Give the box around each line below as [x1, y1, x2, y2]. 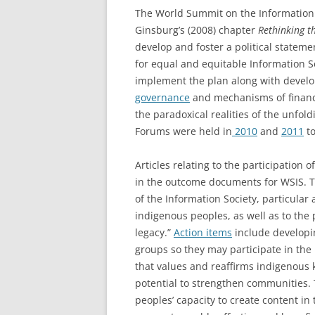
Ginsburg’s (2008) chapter [135, 23, 258, 37]
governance [135, 91, 190, 104]
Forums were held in [135, 124, 232, 138]
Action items [174, 226, 232, 239]
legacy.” [135, 226, 174, 239]
